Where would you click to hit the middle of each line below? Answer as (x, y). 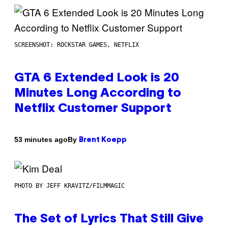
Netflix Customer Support (93, 109)
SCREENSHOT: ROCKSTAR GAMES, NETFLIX (77, 45)
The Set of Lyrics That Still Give (109, 219)
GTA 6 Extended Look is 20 (97, 78)
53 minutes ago (41, 140)
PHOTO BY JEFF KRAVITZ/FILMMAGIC (69, 186)
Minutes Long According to (98, 93)
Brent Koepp (103, 140)
